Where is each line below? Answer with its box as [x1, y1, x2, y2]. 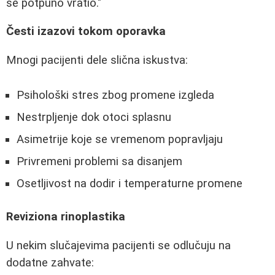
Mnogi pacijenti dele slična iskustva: [6, 53, 188, 68]
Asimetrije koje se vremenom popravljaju [17, 132, 223, 146]
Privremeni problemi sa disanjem [17, 154, 182, 168]
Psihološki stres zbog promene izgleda [17, 88, 214, 102]
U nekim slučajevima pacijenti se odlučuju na [6, 238, 231, 252]
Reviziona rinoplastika [6, 210, 125, 224]
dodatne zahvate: [6, 255, 94, 269]
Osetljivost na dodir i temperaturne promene [17, 176, 242, 190]
